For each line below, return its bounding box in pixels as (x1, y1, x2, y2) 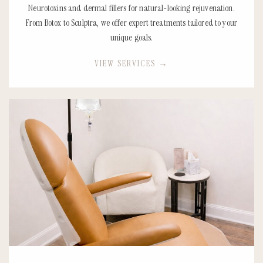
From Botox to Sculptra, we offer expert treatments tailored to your (25, 16, 238, 29)
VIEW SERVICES (95, 57, 159, 69)
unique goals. (110, 31, 153, 43)
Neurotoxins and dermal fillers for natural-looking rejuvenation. (28, 2, 235, 14)
